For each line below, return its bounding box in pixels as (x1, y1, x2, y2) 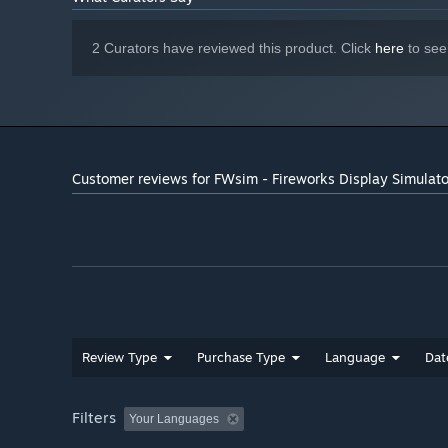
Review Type (82, 349, 157, 366)
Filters (72, 408, 116, 428)
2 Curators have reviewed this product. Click (92, 40, 375, 57)
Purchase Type (197, 349, 285, 366)
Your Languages (129, 412, 219, 427)
